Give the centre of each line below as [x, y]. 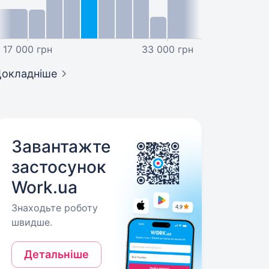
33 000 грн [168, 49]
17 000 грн [27, 49]
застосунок [59, 167]
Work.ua [45, 187]
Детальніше [57, 254]
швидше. [32, 222]
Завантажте [61, 147]
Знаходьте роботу [55, 208]
